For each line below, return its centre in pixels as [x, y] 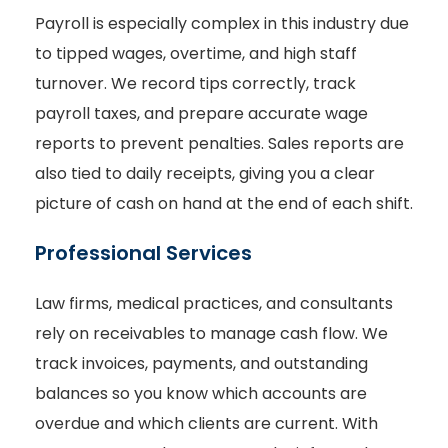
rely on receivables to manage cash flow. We [211, 334]
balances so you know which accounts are [201, 394]
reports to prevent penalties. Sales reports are [219, 143]
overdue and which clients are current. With [206, 424]
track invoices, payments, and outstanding [201, 364]
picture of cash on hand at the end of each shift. [224, 203]
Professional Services [143, 253]
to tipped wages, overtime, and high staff [196, 53]
